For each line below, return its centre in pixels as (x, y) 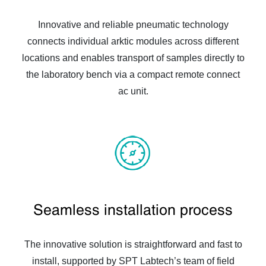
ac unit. (133, 91)
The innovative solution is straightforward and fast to (133, 244)
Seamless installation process (133, 209)
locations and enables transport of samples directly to (133, 58)
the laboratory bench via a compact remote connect (133, 74)
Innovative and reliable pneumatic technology (133, 24)
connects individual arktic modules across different (133, 41)
